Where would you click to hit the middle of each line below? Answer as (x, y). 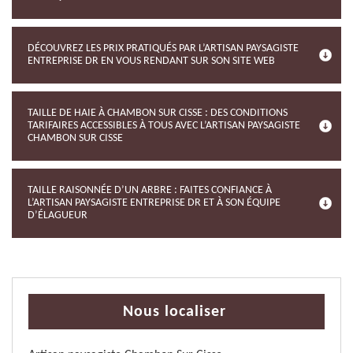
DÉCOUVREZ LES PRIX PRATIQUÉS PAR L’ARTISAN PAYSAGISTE (163, 48)
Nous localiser (175, 312)
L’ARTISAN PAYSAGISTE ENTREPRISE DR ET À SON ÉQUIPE (154, 203)
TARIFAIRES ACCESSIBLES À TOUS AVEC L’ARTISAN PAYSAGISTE (164, 126)
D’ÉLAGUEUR (58, 216)
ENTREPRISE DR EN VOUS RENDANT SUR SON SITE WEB (151, 61)
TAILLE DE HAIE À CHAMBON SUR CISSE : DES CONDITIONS (158, 113)
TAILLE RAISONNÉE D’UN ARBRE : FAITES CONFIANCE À (150, 190)
